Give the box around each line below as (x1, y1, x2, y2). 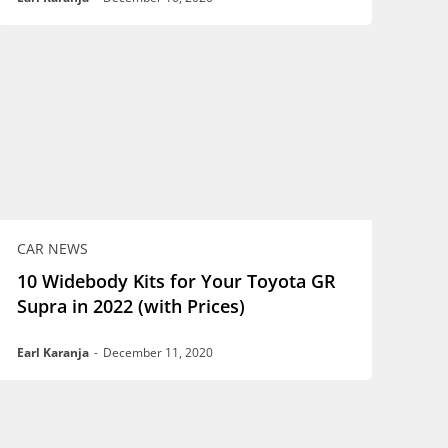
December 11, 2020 (103, 344, 214, 362)
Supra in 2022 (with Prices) (17, 294, 246, 319)
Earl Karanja (17, 344, 90, 362)
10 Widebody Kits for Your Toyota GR (17, 269, 337, 294)
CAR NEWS (17, 239, 89, 259)
